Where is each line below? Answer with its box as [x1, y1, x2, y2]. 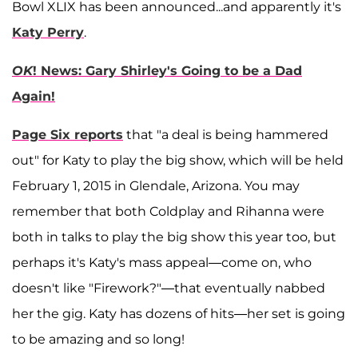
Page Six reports [12, 127, 123, 143]
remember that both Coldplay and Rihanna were [12, 204, 324, 220]
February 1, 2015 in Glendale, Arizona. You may [12, 178, 300, 194]
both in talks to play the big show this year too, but [12, 229, 336, 245]
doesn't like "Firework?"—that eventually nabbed [12, 280, 325, 296]
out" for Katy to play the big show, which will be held [12, 153, 344, 169]
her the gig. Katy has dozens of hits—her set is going [12, 306, 345, 322]
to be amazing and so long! [12, 332, 185, 348]
